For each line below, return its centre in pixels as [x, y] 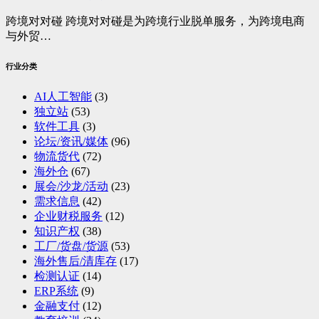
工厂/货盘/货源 [71, 246]
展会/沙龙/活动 [71, 187]
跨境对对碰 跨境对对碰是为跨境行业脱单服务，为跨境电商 [155, 21]
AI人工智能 [63, 97]
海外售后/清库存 [75, 261]
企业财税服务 [68, 216]
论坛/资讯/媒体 [71, 142]
